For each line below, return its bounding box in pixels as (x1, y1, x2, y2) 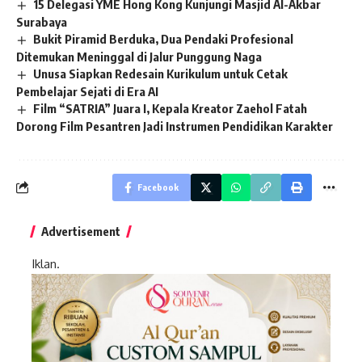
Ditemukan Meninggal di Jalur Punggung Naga (16, 49, 262, 65)
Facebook (137, 181, 179, 192)
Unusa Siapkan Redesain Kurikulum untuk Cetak (33, 66, 288, 82)
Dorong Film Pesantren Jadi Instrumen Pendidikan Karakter (16, 118, 333, 133)
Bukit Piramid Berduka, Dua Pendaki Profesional (33, 32, 294, 47)
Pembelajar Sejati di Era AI (16, 83, 158, 99)
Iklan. (32, 255, 60, 271)
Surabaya (16, 15, 67, 30)
